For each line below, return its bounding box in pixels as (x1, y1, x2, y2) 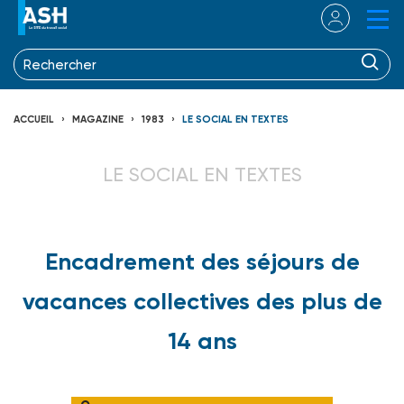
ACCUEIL (14, 113, 54, 125)
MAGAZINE (72, 113, 124, 125)
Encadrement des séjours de (44, 246, 360, 276)
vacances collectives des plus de (22, 286, 382, 316)
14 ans (167, 326, 237, 355)
